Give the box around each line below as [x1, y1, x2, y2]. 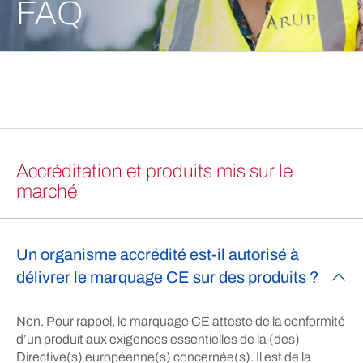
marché [16, 181, 77, 202]
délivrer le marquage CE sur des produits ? [16, 268, 319, 286]
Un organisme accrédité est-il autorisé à [16, 246, 299, 263]
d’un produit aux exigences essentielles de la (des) [16, 332, 300, 346]
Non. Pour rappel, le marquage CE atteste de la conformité [16, 314, 345, 328]
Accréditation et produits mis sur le [16, 160, 293, 181]
